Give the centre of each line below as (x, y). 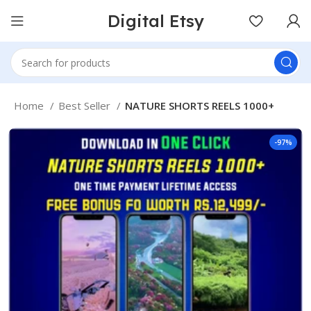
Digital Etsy (155, 20)
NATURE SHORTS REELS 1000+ (200, 106)
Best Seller (86, 106)
